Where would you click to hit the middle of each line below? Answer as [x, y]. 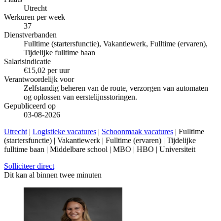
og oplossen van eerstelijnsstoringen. [80, 97]
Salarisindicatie [27, 62]
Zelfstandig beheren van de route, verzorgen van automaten [116, 88]
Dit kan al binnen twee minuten [53, 175]
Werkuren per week [35, 17]
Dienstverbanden [30, 35]
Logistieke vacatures [64, 132]
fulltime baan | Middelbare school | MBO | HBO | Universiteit [100, 149]
